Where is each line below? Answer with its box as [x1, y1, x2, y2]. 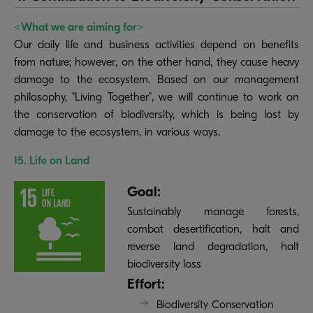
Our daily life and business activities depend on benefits [14, 38, 299, 51]
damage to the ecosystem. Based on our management [14, 73, 299, 86]
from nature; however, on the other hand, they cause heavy [14, 55, 299, 68]
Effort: [127, 275, 165, 292]
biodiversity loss [127, 257, 205, 270]
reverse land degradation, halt [127, 240, 299, 253]
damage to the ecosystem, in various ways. [14, 125, 220, 138]
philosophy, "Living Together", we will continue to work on [14, 90, 299, 103]
